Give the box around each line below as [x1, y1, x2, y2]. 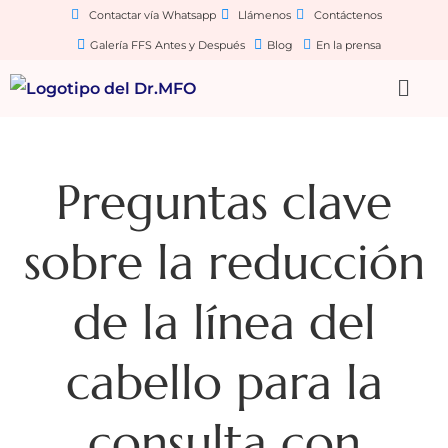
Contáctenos [313, 8, 382, 22]
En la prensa [315, 38, 381, 52]
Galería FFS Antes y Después [89, 38, 245, 52]
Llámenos [238, 8, 292, 22]
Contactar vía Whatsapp [88, 8, 216, 22]
